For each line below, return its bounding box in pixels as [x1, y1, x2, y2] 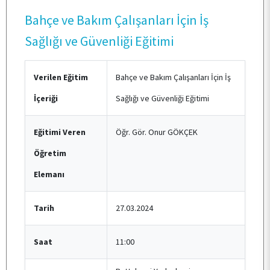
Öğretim [34, 148, 66, 159]
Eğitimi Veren [34, 127, 86, 138]
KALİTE [22, 68, 54, 78]
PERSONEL [22, 24, 69, 34]
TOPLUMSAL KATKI [22, 109, 104, 119]
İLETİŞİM [22, 191, 59, 201]
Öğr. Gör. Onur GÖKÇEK [116, 127, 198, 138]
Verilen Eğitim [34, 72, 88, 83]
